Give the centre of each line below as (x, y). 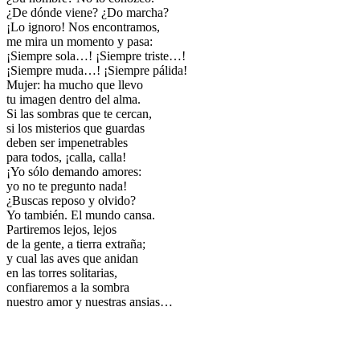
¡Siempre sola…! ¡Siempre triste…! (96, 56)
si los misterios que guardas (76, 129)
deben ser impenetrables (67, 143)
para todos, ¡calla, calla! (66, 157)
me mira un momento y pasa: (80, 42)
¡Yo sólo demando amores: (74, 172)
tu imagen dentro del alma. (74, 100)
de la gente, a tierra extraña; (76, 244)
